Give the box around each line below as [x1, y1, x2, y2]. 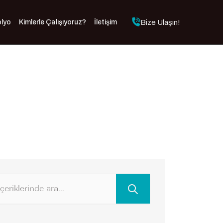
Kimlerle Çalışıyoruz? [18, 18, 86, 26]
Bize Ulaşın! [140, 18, 180, 26]
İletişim [94, 18, 117, 26]
